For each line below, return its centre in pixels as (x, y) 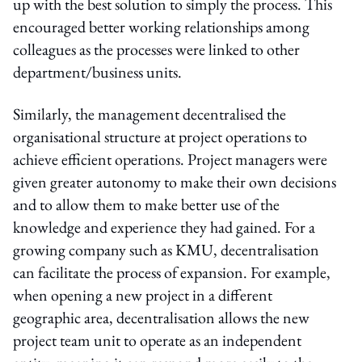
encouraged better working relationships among (161, 26)
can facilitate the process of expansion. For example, (172, 272)
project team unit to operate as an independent (157, 340)
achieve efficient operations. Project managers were (170, 159)
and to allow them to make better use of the (146, 204)
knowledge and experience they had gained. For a (164, 227)
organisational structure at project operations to (160, 136)
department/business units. (97, 72)
